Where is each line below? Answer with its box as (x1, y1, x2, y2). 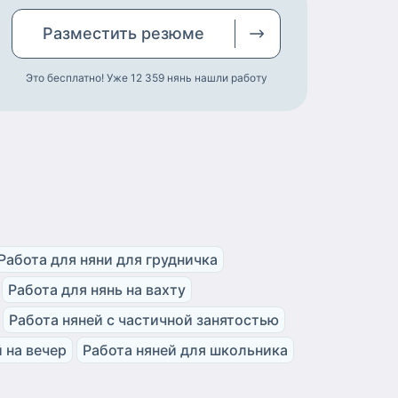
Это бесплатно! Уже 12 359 (25, 70, 164, 84)
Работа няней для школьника (83, 340, 288, 359)
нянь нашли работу (166, 70, 267, 84)
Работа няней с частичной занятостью (9, 310, 279, 329)
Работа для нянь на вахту (8, 280, 186, 298)
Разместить (43, 23, 141, 43)
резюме (141, 23, 204, 43)
